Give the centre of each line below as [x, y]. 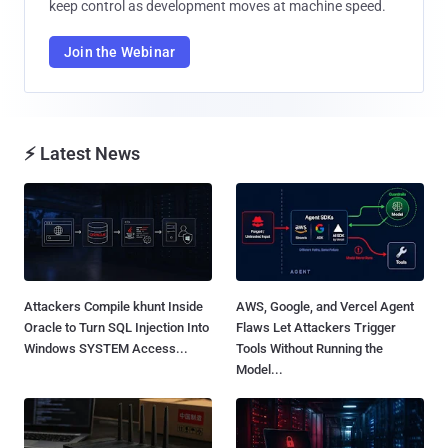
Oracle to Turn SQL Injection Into [116, 328]
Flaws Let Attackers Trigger [316, 328]
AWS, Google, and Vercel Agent [325, 307]
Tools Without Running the [309, 349]
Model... [259, 370]
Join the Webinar [120, 51]
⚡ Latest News [82, 153]
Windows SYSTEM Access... [106, 349]
